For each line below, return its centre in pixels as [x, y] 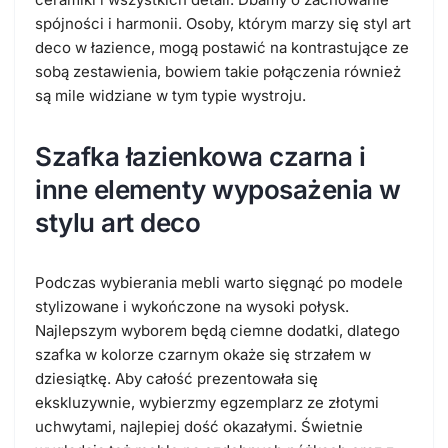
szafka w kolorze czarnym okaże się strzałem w [203, 354]
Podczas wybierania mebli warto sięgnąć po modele [219, 282]
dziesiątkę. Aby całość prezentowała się [176, 378]
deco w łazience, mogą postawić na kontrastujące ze [222, 47]
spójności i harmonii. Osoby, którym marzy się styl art [223, 23]
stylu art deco [117, 222]
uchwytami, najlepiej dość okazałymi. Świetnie [199, 426]
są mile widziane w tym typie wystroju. [170, 95]
